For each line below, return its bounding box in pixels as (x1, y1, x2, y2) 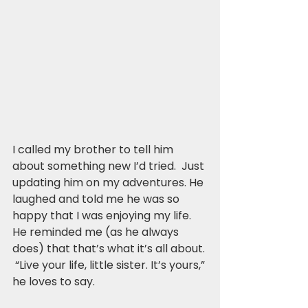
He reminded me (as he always (12, 223, 181, 240)
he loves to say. (12, 273, 100, 289)
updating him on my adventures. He (12, 174, 206, 190)
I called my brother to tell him (12, 141, 176, 157)
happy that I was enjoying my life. (12, 207, 197, 223)
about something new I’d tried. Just (12, 157, 207, 174)
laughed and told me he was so (12, 190, 182, 207)
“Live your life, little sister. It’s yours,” (12, 256, 208, 273)
